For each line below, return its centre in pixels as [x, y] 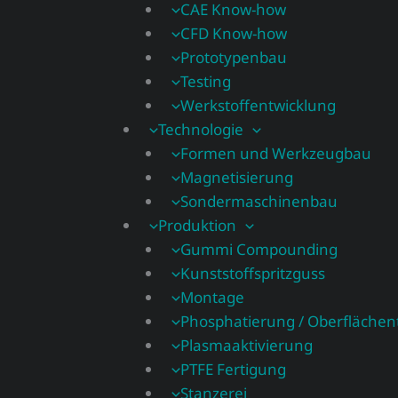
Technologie [200, 129]
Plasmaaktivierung [247, 345]
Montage [213, 297]
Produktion [197, 225]
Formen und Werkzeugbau [276, 153]
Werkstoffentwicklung [259, 105]
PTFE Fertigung [234, 369]
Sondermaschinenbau [259, 201]
